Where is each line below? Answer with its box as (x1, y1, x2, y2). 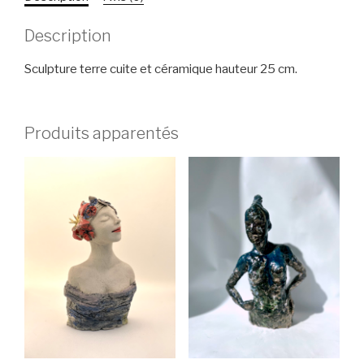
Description (24, 26, 111, 45)
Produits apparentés (24, 123, 179, 143)
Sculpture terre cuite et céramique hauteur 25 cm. (24, 62, 297, 76)
